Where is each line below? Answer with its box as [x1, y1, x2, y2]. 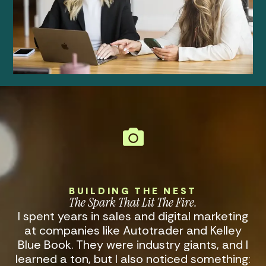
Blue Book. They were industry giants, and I [18, 237, 248, 253]
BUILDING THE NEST [69, 185, 197, 198]
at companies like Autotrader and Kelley [24, 223, 242, 239]
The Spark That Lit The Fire [69, 194, 194, 211]
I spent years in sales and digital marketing [18, 208, 248, 224]
